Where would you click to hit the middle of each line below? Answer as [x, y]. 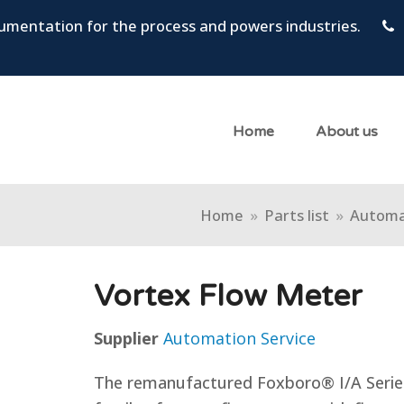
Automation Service [239, 338]
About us [347, 132]
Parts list [297, 215]
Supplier [129, 338]
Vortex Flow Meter [228, 297]
